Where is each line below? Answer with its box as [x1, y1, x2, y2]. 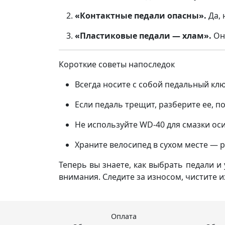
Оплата [111, 211, 137, 221]
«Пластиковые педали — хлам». [75, 30, 211, 41]
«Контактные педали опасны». [75, 10, 206, 21]
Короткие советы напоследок [59, 59, 175, 70]
